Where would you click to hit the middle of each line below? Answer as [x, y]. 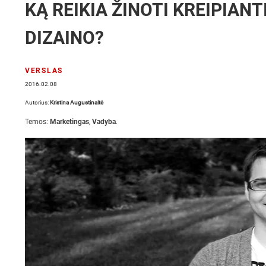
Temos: [37, 122]
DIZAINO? [64, 38]
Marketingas [69, 122]
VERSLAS [44, 71]
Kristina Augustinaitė [77, 102]
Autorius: [37, 102]
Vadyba [104, 122]
